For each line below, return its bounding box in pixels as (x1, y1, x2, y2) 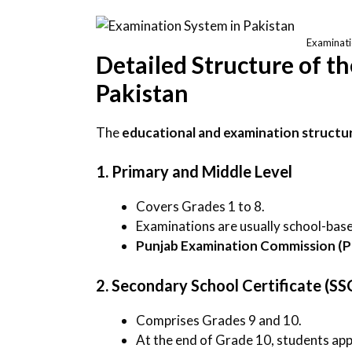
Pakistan (96, 78, 189, 107)
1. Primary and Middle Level (96, 162, 292, 181)
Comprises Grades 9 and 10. (136, 311, 302, 328)
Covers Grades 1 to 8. (136, 198, 265, 215)
